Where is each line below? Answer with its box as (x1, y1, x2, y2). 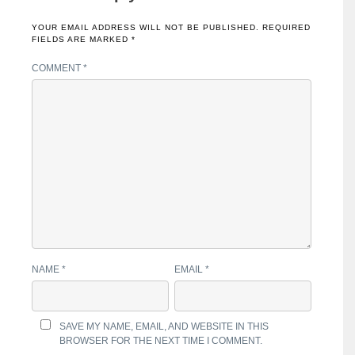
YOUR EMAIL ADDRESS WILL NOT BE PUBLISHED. (32, 23, 259, 32)
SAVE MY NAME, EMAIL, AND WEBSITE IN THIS (59, 321, 269, 332)
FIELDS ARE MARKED (32, 35, 132, 44)
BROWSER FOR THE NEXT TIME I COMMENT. (59, 335, 263, 346)
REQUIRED (262, 23, 311, 32)
